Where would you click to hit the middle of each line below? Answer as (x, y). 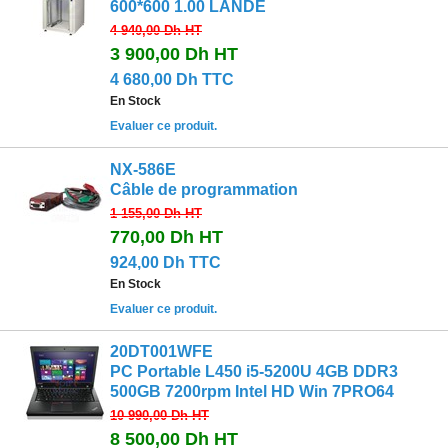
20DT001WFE (161, 352)
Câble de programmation (204, 189)
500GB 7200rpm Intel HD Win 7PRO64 (252, 392)
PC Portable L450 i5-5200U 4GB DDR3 (254, 372)
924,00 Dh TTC (165, 262)
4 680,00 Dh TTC (172, 80)
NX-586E (143, 169)
